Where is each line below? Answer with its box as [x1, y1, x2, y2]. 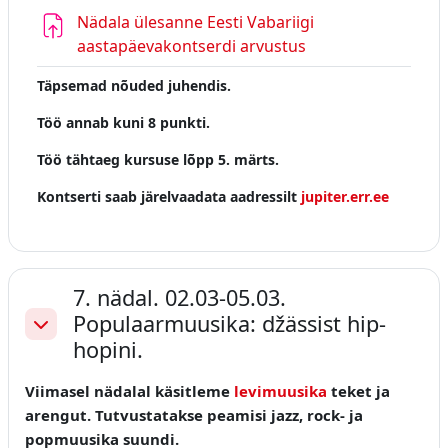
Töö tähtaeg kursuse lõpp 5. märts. [37, 150, 279, 170]
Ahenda [30, 323, 88, 346]
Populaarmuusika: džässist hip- [73, 309, 386, 339]
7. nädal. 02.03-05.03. [73, 283, 286, 313]
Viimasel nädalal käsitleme [25, 381, 234, 402]
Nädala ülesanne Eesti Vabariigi [77, 11, 314, 34]
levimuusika [234, 381, 327, 402]
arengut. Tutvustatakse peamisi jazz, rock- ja [25, 405, 363, 426]
